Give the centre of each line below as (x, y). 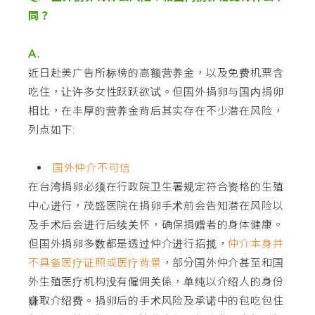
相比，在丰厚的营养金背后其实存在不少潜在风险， (156, 111)
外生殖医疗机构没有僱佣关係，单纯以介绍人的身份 (156, 282)
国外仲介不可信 (90, 168)
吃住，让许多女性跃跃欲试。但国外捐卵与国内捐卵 (156, 92)
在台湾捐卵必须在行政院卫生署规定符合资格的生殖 (156, 187)
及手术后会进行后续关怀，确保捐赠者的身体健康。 (156, 225)
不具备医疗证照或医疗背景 (95, 263)
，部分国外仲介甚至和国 (223, 263)
